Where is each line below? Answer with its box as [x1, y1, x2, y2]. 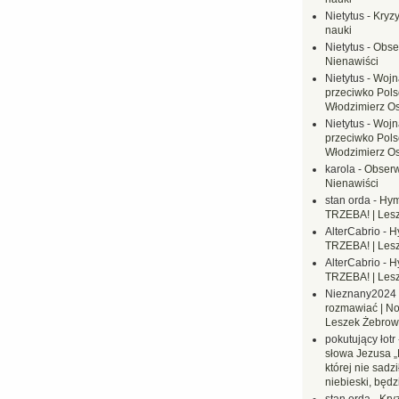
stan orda [325, 194, 370, 207]
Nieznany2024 [325, 288, 396, 300]
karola [325, 163, 355, 175]
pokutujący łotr [325, 333, 395, 346]
